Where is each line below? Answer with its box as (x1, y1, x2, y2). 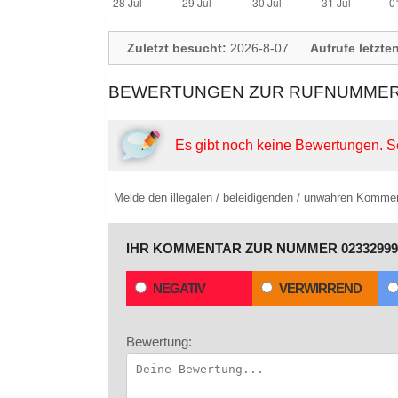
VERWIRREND (279, 281, 362, 296)
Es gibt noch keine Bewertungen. (175, 138, 386, 153)
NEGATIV (153, 281, 205, 296)
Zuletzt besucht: (127, 41, 227, 55)
